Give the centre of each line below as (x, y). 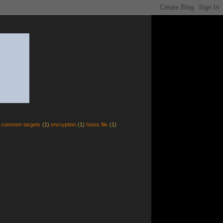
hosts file (97, 124)
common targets (21, 124)
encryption (63, 124)
